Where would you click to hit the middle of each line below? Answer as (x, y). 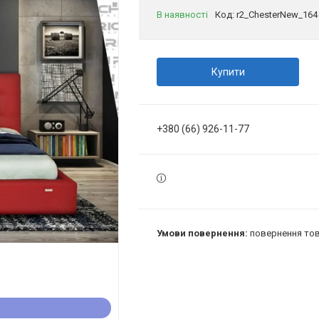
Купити (228, 72)
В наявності (182, 15)
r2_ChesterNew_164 (277, 15)
